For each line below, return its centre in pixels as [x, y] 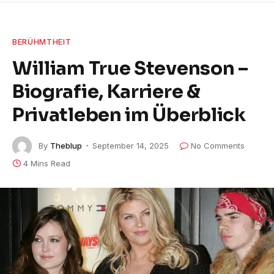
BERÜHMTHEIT [42, 42]
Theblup [66, 145]
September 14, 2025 [131, 145]
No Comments [218, 145]
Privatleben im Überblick [129, 115]
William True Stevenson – [130, 68]
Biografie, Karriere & [106, 92]
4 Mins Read [47, 164]
